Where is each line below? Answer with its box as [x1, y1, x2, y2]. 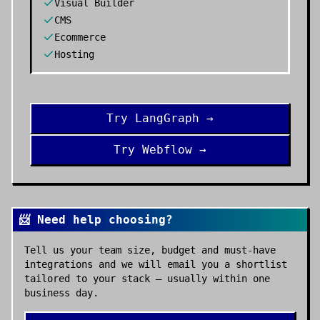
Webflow [142, 143, 192, 156]
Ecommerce [54, 31, 106, 43]
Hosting [54, 49, 94, 60]
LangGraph [135, 111, 199, 125]
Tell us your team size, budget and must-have [24, 244, 276, 256]
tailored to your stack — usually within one [24, 273, 270, 284]
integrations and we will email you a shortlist [24, 259, 287, 270]
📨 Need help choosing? [19, 213, 173, 226]
